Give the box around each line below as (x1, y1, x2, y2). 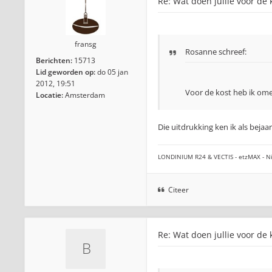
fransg (75, 39, 97, 49)
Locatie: (36, 90, 63, 100)
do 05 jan (97, 67, 128, 77)
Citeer (168, 185, 189, 195)
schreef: (217, 46, 246, 57)
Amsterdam (65, 90, 105, 100)
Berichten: (36, 55, 72, 66)
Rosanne (185, 46, 217, 57)
